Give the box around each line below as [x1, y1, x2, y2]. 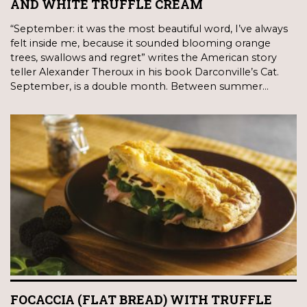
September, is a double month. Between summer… [10, 79, 269, 93]
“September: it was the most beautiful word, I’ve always [10, 22, 288, 35]
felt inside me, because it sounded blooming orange [10, 36, 271, 49]
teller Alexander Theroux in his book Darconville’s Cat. [10, 65, 279, 78]
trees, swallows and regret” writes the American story [10, 51, 277, 64]
